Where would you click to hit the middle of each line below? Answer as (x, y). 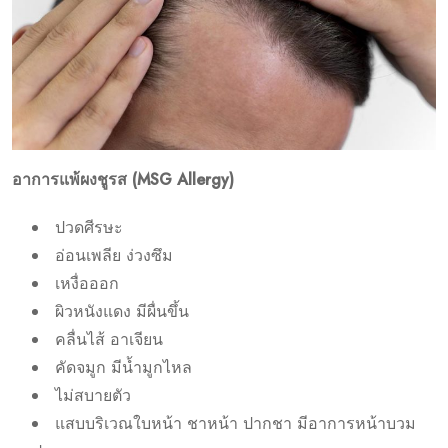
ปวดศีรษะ (89, 227)
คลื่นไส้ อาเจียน (111, 339)
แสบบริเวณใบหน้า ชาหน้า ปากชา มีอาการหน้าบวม (235, 423)
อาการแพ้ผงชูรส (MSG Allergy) (123, 179)
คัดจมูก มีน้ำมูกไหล (126, 367)
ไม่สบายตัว (95, 395)
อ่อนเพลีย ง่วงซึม (116, 255)
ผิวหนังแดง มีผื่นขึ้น (124, 311)
